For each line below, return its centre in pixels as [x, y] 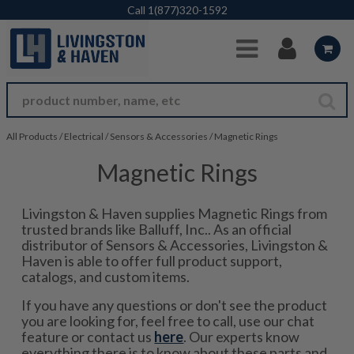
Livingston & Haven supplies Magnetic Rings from [175, 213]
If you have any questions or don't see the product [175, 305]
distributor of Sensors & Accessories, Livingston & [175, 245]
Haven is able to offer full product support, [152, 261]
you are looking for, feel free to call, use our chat [168, 321]
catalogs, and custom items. [106, 277]
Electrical [84, 136]
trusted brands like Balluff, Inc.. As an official [157, 229]
